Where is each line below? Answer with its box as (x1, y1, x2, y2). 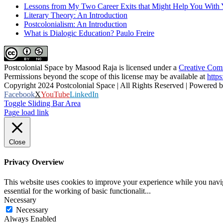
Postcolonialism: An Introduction (24, 20, 127, 29)
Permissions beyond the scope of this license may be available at (4, 72, 207, 81)
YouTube (41, 90, 70, 99)
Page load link (4, 108, 49, 117)
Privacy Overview (4, 158, 64, 167)
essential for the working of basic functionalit (4, 186, 145, 195)
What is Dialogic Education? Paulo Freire (24, 29, 154, 38)
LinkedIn (70, 90, 99, 99)
